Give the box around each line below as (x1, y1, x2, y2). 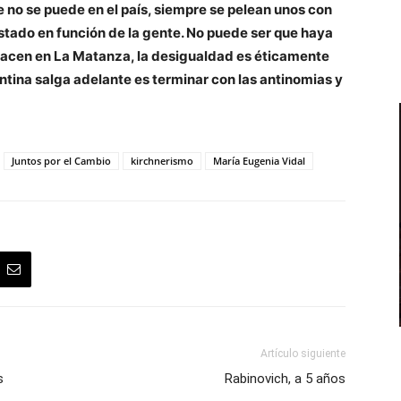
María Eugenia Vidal (213, 153, 305, 167)
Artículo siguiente (260, 346, 346, 360)
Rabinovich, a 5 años (225, 370, 346, 387)
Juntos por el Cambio (12, 153, 111, 167)
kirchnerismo (131, 153, 193, 167)
